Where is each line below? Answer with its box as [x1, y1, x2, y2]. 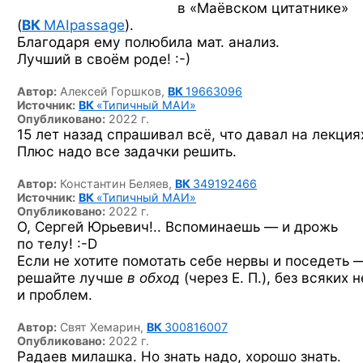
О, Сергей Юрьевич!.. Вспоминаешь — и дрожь [17, 218, 338, 235]
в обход [127, 269, 180, 286]
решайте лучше [17, 269, 127, 286]
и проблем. [17, 286, 92, 303]
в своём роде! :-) [75, 50, 190, 67]
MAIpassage [44, 16, 125, 33]
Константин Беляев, [60, 177, 175, 190]
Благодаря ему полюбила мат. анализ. [17, 33, 280, 50]
